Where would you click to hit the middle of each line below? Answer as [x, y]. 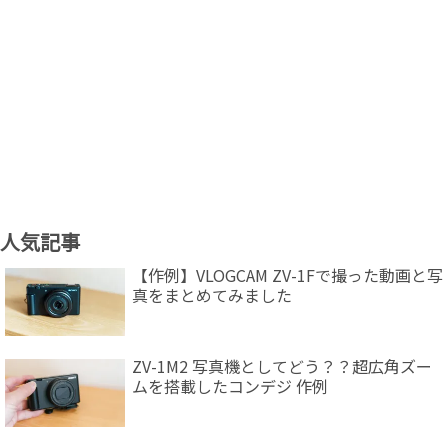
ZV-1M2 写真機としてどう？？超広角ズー [282, 366]
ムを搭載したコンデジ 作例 [230, 386]
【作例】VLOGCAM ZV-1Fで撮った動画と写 [287, 275]
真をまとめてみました [212, 295]
